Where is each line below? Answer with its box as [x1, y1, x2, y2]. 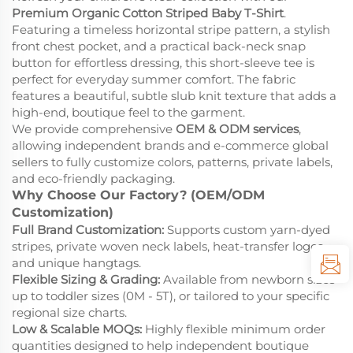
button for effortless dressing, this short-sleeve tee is [12, 55, 314, 71]
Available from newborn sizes [160, 272, 335, 288]
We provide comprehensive [12, 121, 176, 137]
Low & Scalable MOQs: [12, 321, 142, 337]
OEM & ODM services [176, 121, 299, 137]
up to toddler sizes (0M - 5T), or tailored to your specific [12, 288, 329, 304]
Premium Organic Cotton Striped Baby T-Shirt [12, 6, 284, 21]
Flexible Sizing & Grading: [12, 272, 160, 288]
